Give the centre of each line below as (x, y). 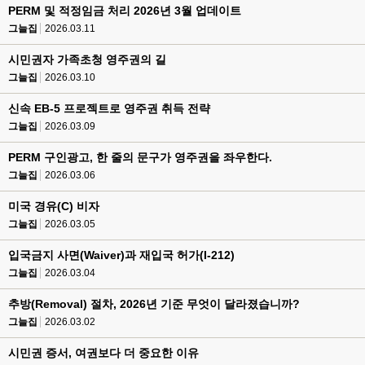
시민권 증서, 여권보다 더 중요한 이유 (103, 353)
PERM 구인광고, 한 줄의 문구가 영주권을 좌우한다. (140, 157)
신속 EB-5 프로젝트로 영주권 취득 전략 (109, 108)
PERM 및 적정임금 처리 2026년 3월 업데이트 (125, 11)
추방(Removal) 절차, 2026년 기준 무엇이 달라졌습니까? (154, 304)
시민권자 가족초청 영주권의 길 (87, 59)
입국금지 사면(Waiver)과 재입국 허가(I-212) (121, 255)
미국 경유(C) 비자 (54, 206)
